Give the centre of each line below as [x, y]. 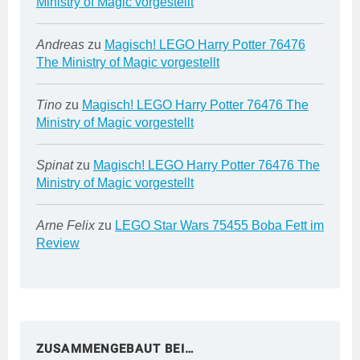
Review [58, 243]
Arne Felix [65, 225]
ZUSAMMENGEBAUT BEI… [115, 348]
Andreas [60, 44]
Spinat [55, 165]
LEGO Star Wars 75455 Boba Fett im [219, 225]
